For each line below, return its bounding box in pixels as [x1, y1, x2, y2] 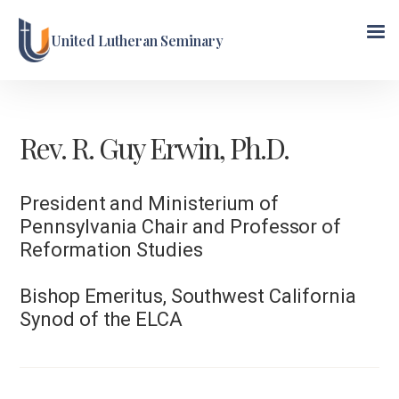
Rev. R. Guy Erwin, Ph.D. [20, 128, 289, 167]
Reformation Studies [20, 239, 203, 261]
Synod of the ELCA [20, 308, 183, 330]
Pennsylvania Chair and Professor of [20, 216, 341, 238]
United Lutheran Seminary [51, 30, 224, 50]
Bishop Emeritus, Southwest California [20, 285, 356, 307]
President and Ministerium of [20, 192, 279, 215]
